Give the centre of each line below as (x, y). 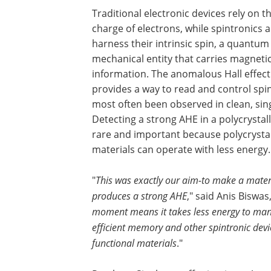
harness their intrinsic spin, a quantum (181, 44)
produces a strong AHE (139, 196)
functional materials (134, 243)
